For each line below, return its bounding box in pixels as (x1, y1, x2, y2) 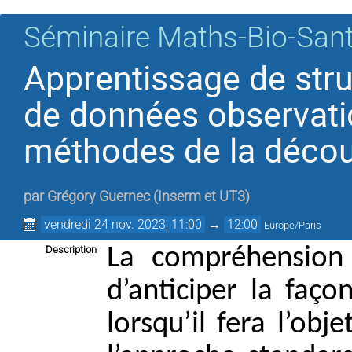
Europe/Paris (264, 219, 322, 232)
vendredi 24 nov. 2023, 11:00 (44, 217, 203, 233)
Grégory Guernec (47, 189, 150, 205)
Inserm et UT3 (158, 189, 245, 205)
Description (46, 244, 97, 256)
